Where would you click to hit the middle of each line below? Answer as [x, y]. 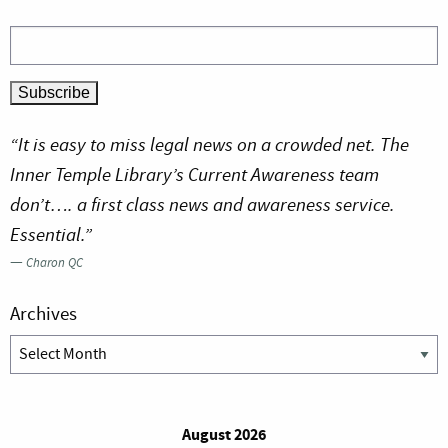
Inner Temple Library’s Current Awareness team [194, 175]
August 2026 [224, 435]
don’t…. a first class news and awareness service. [202, 205]
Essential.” [51, 235]
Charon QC [54, 263]
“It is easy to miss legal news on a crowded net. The [209, 145]
